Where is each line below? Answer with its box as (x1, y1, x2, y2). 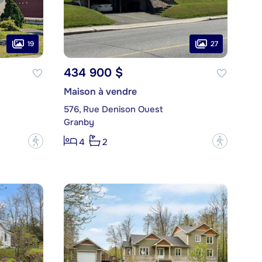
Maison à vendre (63, 85, 137, 98)
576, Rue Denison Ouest (63, 104, 163, 116)
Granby (63, 116, 94, 129)
